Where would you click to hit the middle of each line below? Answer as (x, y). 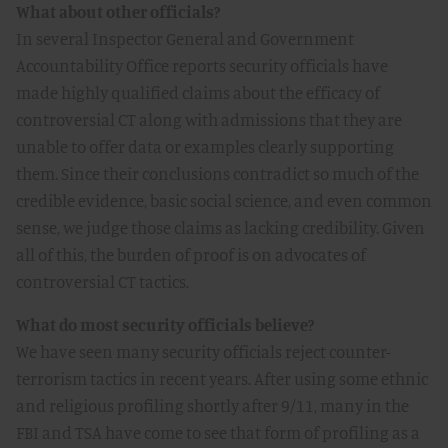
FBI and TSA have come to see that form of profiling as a (218, 432)
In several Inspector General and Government (185, 38)
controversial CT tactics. (102, 281)
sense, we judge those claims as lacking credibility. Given (220, 227)
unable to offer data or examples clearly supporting (205, 146)
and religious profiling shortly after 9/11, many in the (212, 405)
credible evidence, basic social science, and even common (224, 200)
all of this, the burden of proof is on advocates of (191, 254)
